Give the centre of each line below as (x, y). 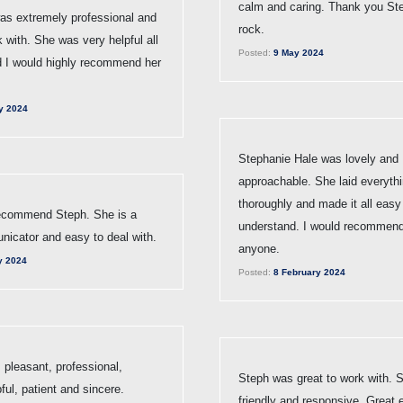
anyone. (259, 248)
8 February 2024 (308, 272)
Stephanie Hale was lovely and (318, 158)
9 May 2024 (297, 52)
